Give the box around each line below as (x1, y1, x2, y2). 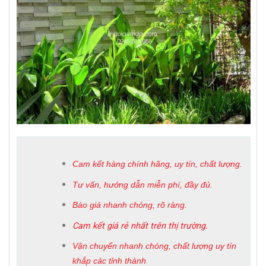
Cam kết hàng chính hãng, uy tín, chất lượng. (72, 159, 242, 169)
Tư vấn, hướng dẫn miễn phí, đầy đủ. (72, 179, 213, 189)
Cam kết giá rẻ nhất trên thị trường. (72, 220, 208, 231)
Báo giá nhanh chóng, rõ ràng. (72, 200, 187, 210)
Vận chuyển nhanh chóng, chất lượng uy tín (72, 241, 236, 251)
